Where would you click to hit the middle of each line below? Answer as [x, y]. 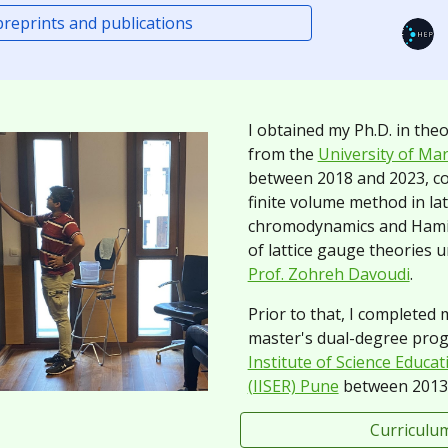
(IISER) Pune [293, 386]
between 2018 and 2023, [340, 178]
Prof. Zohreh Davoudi [328, 274]
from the [282, 154]
